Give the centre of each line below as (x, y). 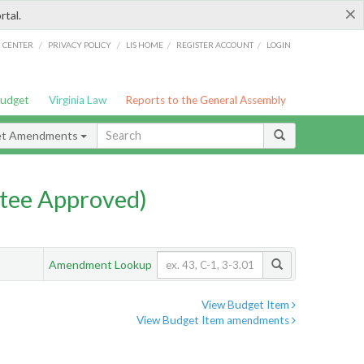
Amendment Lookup (100, 264)
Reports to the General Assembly (206, 100)
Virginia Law (77, 100)
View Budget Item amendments (214, 321)
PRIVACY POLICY (79, 44)
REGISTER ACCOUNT (215, 44)
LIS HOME (145, 44)
